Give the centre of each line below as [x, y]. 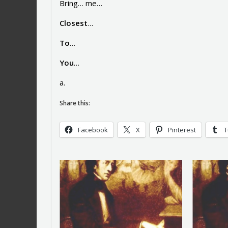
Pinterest [182, 130]
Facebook [93, 130]
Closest [74, 23]
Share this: [75, 103]
